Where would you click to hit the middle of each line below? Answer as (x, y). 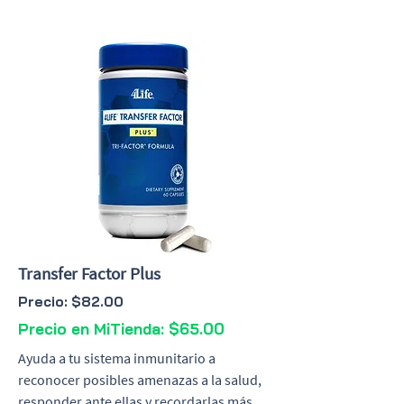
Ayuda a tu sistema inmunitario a (117, 358)
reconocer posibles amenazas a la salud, (140, 380)
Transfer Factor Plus (89, 273)
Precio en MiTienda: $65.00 (121, 329)
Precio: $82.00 (71, 302)
